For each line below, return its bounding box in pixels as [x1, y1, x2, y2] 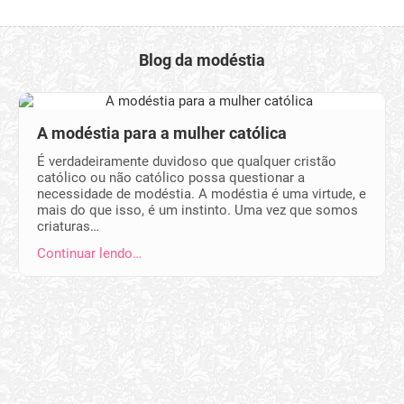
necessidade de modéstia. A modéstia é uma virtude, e [37, 186, 366, 202]
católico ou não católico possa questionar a [37, 170, 305, 186]
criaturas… [37, 218, 99, 234]
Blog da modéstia [139, 50, 265, 69]
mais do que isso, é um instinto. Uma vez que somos [37, 202, 358, 218]
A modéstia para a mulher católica [37, 124, 287, 142]
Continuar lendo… [37, 245, 142, 262]
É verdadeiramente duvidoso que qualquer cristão [37, 153, 336, 170]
